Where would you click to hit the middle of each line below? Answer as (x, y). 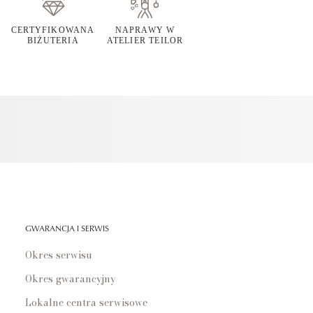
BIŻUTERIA (53, 41)
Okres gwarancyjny (71, 279)
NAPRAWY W (145, 30)
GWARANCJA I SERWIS (67, 228)
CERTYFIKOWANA (53, 30)
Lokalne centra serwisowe (86, 303)
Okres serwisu (59, 255)
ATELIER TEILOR (145, 41)
